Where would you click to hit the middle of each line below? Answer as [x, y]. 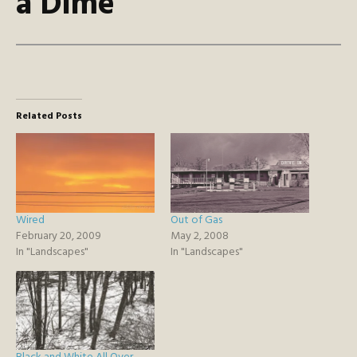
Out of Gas [196, 220]
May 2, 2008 [200, 236]
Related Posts [49, 117]
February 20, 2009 [59, 236]
